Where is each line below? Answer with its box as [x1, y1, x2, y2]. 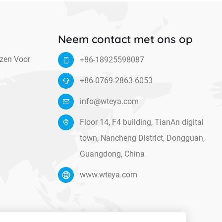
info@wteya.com [79, 97, 139, 107]
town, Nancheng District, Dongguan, [79, 133, 205, 143]
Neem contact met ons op [57, 32, 193, 47]
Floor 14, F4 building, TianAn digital [79, 117, 204, 127]
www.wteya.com [79, 170, 137, 180]
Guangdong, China [79, 149, 145, 159]
